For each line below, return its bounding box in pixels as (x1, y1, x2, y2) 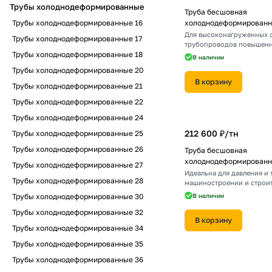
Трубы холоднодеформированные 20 (12, 66, 143, 75)
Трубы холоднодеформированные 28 (12, 176, 143, 185)
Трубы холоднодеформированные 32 (12, 208, 143, 217)
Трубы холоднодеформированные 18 (12, 50, 143, 59)
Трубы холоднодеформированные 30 (12, 192, 143, 201)
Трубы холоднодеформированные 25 (12, 129, 143, 138)
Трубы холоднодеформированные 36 (12, 255, 143, 264)
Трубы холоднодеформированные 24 (12, 113, 143, 122)
